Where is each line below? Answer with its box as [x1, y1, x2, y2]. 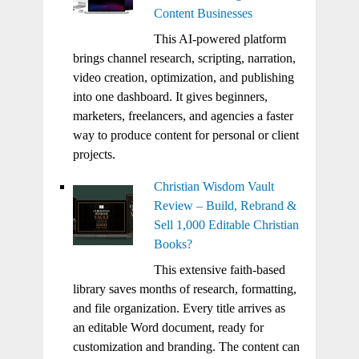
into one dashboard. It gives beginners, [72, 89, 268, 103]
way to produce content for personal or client [72, 127, 299, 142]
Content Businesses [153, 6, 252, 20]
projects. [72, 147, 115, 161]
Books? [153, 236, 192, 251]
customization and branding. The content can [72, 339, 300, 353]
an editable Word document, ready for [72, 320, 264, 334]
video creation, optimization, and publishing [72, 70, 294, 84]
